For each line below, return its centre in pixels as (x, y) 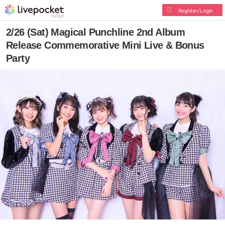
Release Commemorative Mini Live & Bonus (105, 45)
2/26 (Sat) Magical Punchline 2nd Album (96, 32)
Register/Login (195, 11)
